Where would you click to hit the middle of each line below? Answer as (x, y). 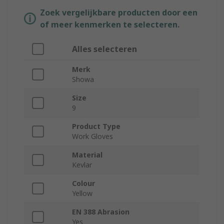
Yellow (82, 193)
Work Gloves (92, 136)
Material (87, 155)
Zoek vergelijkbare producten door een (119, 13)
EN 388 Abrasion (101, 212)
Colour (83, 183)
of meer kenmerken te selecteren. (110, 25)
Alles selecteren (104, 49)
